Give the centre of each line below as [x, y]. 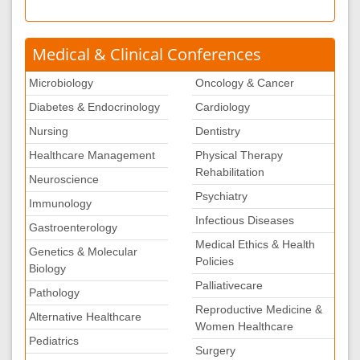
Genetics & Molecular [83, 252]
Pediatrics [54, 341]
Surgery [215, 350]
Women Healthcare [244, 326]
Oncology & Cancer [245, 83]
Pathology [54, 292]
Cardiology [223, 107]
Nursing [49, 131]
